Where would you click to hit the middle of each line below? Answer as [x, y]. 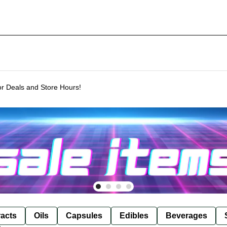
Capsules [84, 215]
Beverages [186, 215]
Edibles [134, 215]
